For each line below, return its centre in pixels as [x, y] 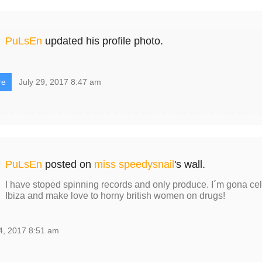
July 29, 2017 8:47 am [60, 82]
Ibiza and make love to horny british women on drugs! [115, 196]
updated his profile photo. [102, 41]
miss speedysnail [134, 165]
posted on [68, 165]
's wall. [189, 165]
